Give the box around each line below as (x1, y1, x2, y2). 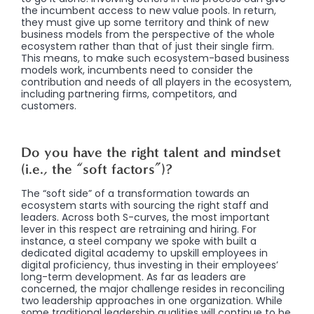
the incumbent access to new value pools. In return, (21, 3, 276, 18)
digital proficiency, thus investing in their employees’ (21, 257, 278, 272)
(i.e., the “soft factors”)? (21, 160, 172, 177)
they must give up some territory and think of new (21, 15, 268, 29)
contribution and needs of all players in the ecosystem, (21, 74, 292, 89)
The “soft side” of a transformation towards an (21, 186, 250, 200)
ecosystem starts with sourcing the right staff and (21, 198, 268, 212)
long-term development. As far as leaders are (21, 269, 246, 284)
